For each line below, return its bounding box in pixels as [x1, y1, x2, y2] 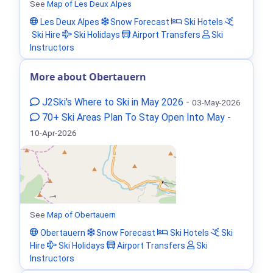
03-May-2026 [192, 97, 241, 108]
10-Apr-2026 [30, 128, 77, 138]
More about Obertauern [30, 70, 146, 84]
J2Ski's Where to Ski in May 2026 [40, 96, 183, 108]
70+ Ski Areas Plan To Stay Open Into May [40, 112, 225, 124]
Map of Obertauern [47, 210, 116, 220]
